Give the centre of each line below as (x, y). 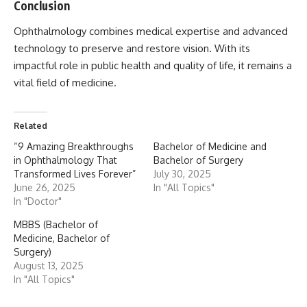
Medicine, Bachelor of (62, 238)
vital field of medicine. (65, 83)
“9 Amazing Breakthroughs (74, 146)
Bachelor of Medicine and (210, 146)
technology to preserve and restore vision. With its (132, 48)
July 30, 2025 (182, 174)
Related (30, 126)
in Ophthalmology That (65, 160)
